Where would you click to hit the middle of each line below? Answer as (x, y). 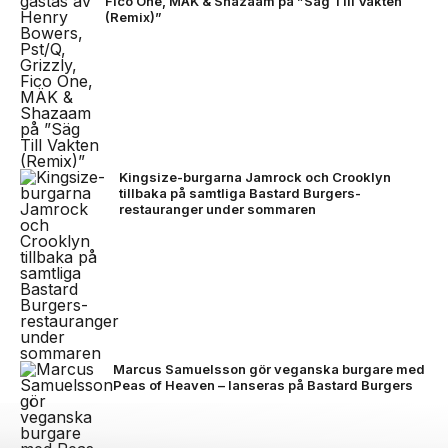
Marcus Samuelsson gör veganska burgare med (269, 369)
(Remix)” (133, 17)
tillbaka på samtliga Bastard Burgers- (240, 193)
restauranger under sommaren (217, 209)
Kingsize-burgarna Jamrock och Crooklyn (255, 177)
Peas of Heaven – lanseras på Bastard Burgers (263, 385)
